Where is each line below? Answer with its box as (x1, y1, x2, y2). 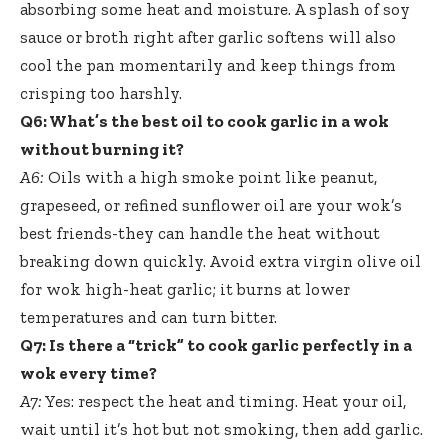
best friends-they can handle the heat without (20, 223, 380, 244)
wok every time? (20, 363, 157, 384)
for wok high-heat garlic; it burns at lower (20, 279, 350, 300)
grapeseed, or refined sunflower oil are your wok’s (20, 195, 402, 216)
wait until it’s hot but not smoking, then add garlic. (20, 419, 423, 440)
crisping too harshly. (20, 83, 182, 104)
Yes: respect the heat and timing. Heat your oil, (42, 391, 406, 412)
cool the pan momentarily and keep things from (20, 55, 396, 76)
